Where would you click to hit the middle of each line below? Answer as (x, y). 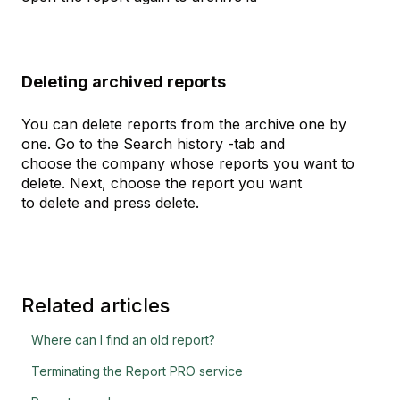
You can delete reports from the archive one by (184, 124)
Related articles (96, 306)
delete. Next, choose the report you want (162, 183)
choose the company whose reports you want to (188, 163)
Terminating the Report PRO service (137, 371)
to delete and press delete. (110, 202)
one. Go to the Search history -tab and (153, 143)
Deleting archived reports (124, 82)
